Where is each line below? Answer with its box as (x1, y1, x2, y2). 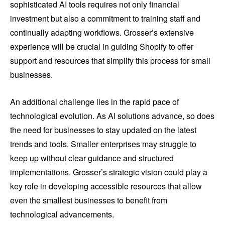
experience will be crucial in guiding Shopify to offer (10, 41, 193, 53)
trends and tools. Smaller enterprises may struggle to (10, 138, 196, 150)
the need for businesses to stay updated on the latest (10, 124, 196, 136)
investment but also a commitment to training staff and (10, 13, 200, 25)
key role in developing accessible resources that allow (10, 180, 202, 192)
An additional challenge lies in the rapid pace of (10, 96, 179, 108)
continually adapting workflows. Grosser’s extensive (10, 27, 194, 39)
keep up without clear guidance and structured (10, 152, 174, 164)
